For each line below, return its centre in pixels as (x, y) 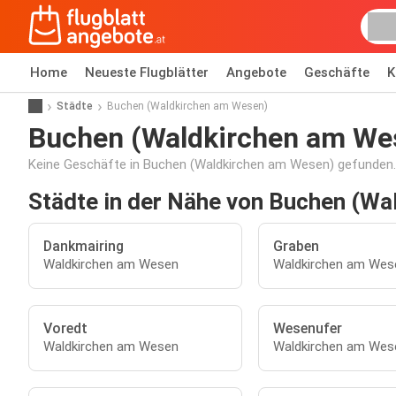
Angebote (256, 72)
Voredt (65, 328)
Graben (296, 246)
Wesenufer (307, 328)
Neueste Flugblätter (147, 72)
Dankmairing (84, 246)
